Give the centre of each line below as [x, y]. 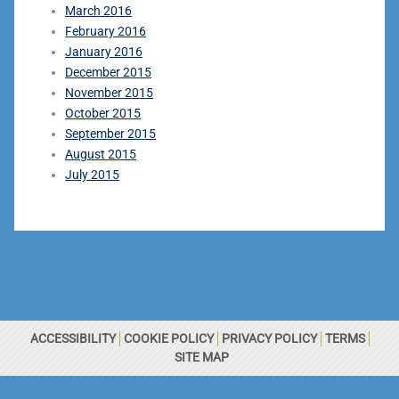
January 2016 [104, 51]
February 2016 [106, 31]
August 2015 [101, 154]
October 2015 [103, 113]
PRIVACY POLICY [269, 338]
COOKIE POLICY [168, 338]
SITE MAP [201, 357]
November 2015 [109, 92]
